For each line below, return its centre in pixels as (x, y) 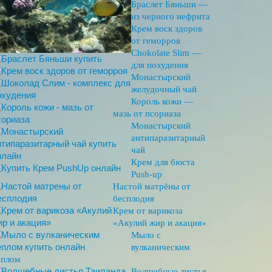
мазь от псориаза (147, 114)
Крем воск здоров (167, 29)
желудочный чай (164, 89)
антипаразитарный (168, 138)
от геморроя (156, 41)
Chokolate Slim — (166, 53)
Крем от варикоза (148, 211)
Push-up (147, 174)
